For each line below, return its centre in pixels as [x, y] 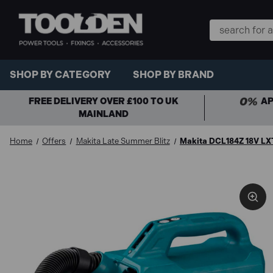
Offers [54, 141]
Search [225, 26]
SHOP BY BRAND [173, 75]
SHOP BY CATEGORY [60, 75]
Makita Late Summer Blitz [123, 141]
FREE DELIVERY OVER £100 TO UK [103, 101]
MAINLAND [103, 114]
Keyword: [231, 41]
